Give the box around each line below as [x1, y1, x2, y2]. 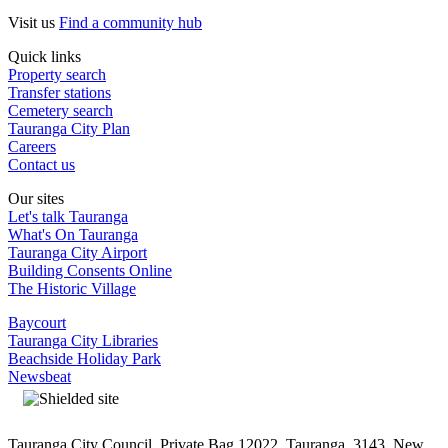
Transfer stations [8, 83, 111, 101]
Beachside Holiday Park [8, 349, 161, 367]
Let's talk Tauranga [8, 207, 128, 225]
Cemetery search [8, 101, 113, 119]
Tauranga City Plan [8, 119, 130, 137]
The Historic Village [8, 279, 136, 297]
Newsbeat [8, 367, 71, 385]
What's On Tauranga [8, 225, 138, 243]
